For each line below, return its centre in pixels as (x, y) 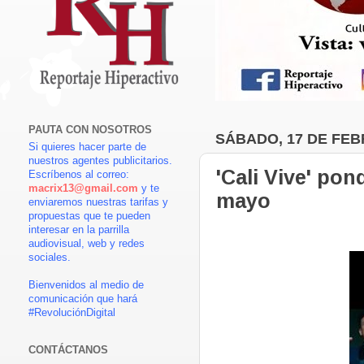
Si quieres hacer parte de (87, 147)
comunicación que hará (83, 299)
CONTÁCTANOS (68, 351)
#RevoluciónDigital (72, 313)
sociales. (50, 258)
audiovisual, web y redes (87, 244)
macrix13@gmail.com (83, 189)
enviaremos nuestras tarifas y (98, 203)
